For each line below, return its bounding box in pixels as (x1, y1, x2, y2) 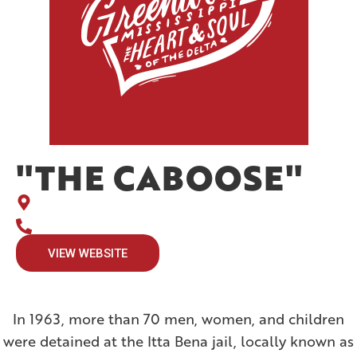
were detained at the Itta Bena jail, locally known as (3, 331, 354, 352)
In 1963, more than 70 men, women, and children (13, 308, 344, 330)
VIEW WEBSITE (48, 246, 127, 261)
